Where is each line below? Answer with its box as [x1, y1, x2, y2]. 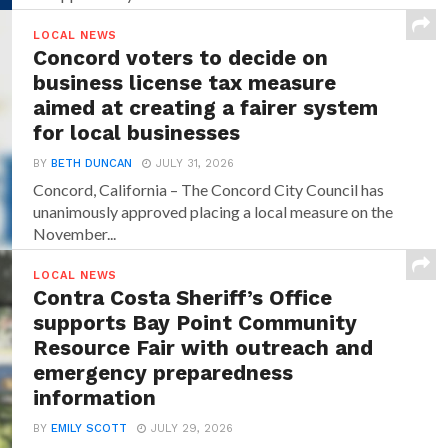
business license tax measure [33, 70, 337, 95]
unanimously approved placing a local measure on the [33, 201, 394, 221]
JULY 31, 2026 [156, 156, 235, 170]
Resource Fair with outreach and [33, 335, 374, 360]
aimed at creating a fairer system [33, 95, 379, 120]
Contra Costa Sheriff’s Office [33, 285, 333, 310]
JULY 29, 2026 [151, 421, 234, 435]
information [33, 385, 157, 410]
